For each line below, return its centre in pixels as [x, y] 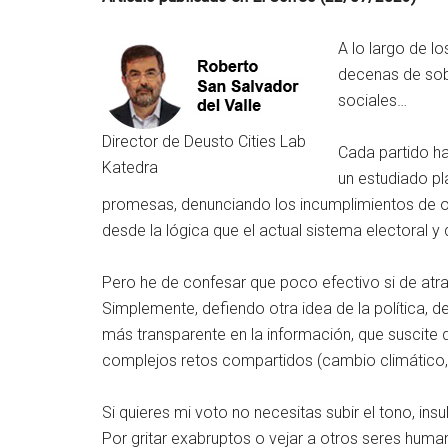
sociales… [372, 100]
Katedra [130, 167]
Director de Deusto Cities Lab [204, 141]
